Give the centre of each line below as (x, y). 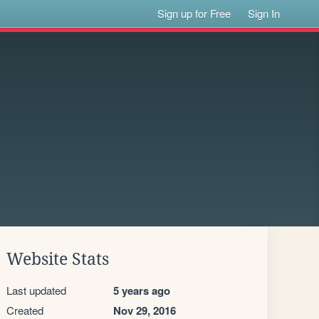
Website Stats (58, 259)
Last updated (36, 290)
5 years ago (142, 291)
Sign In (264, 13)
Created (25, 310)
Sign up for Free (194, 13)
